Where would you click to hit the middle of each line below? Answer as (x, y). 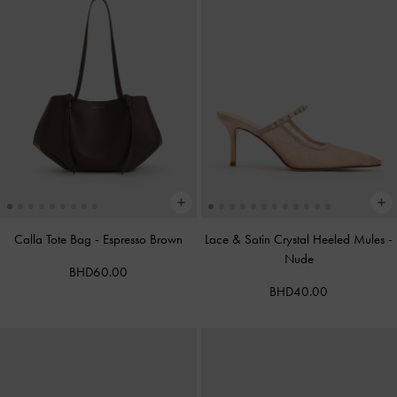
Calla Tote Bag (54, 240)
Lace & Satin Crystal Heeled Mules (297, 240)
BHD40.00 (299, 292)
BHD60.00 (98, 272)
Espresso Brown (142, 240)
